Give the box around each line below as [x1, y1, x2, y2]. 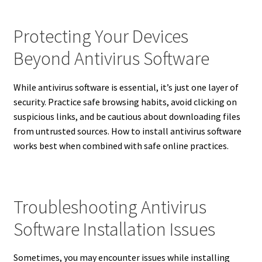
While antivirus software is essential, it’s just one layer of [13, 81, 239, 93]
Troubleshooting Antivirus [13, 195, 206, 219]
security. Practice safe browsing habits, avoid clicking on [13, 95, 237, 108]
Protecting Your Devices [13, 25, 188, 49]
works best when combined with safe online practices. [13, 139, 229, 151]
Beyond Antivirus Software [13, 47, 209, 71]
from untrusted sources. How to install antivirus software [13, 125, 242, 137]
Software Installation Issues [13, 217, 215, 241]
